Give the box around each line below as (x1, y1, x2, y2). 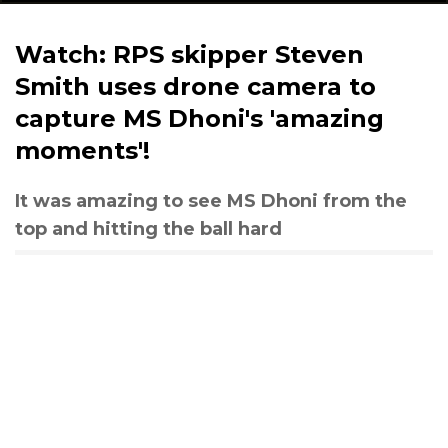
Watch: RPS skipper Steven (15, 40, 364, 69)
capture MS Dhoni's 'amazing (15, 104, 384, 133)
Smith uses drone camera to (15, 72, 376, 101)
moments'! (15, 136, 150, 165)
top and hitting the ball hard (15, 218, 282, 240)
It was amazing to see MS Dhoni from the (15, 190, 407, 212)
